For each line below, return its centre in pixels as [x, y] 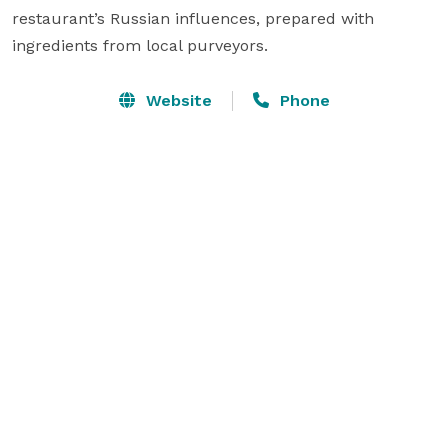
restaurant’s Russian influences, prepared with [193, 18]
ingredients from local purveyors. [140, 45]
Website [176, 100]
